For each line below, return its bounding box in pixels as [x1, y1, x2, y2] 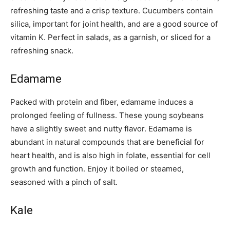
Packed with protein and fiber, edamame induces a [10, 97, 193, 107]
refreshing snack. [10, 45, 73, 55]
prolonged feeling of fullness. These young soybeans [10, 110, 204, 120]
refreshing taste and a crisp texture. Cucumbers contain [10, 5, 213, 15]
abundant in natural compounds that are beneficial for [10, 137, 204, 147]
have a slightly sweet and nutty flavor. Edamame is [10, 123, 192, 133]
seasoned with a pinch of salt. [10, 177, 118, 187]
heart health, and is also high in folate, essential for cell [10, 150, 210, 160]
